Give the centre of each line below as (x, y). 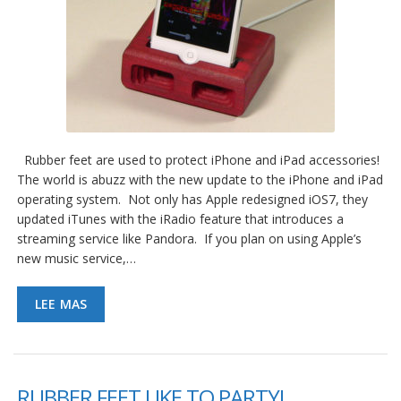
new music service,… (77, 259)
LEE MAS (61, 304)
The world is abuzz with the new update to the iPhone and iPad (200, 180)
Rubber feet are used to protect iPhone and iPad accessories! (200, 160)
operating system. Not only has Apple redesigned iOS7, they (192, 200)
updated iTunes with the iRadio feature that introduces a (180, 219)
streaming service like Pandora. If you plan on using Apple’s (189, 239)
